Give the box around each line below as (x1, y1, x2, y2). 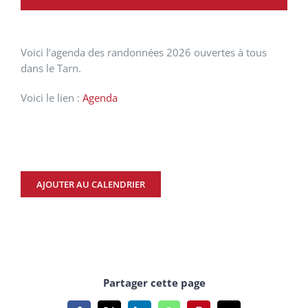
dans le (21, 61, 57, 76)
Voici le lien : (21, 91, 82, 105)
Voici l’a (21, 45, 56, 60)
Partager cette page (102, 276, 206, 289)
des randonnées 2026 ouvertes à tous (85, 45, 267, 60)
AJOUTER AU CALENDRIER (36, 178, 145, 191)
